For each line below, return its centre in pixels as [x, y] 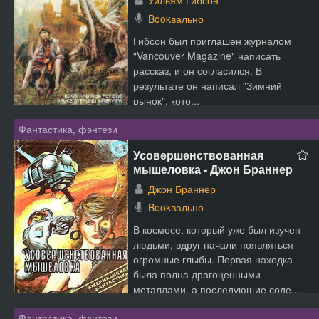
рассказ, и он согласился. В [198, 70]
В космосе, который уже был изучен [217, 229]
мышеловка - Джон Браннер [213, 169]
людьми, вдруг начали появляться [213, 244]
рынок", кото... [166, 100]
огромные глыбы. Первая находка [213, 259]
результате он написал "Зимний [208, 85]
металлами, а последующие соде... [216, 289]
